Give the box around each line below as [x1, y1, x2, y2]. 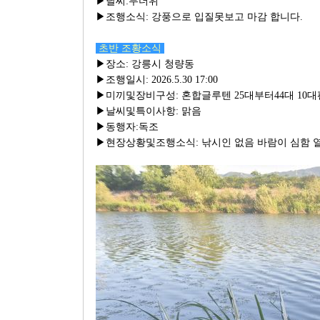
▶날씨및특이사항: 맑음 [95, 106, 201, 116]
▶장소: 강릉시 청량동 [95, 59, 194, 69]
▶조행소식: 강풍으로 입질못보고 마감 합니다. [95, 11, 303, 22]
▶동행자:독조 [95, 121, 159, 132]
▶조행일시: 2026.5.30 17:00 [95, 74, 218, 85]
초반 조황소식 [95, 43, 164, 54]
